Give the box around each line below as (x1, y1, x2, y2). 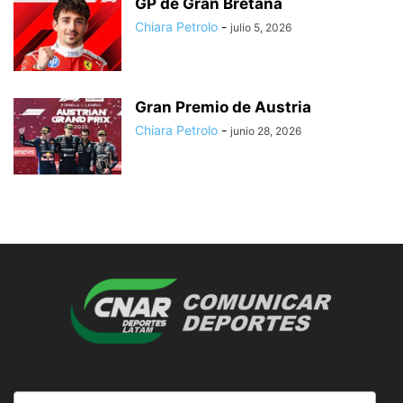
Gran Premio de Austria (135, 98, 311, 117)
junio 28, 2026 (230, 124, 301, 139)
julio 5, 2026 (230, 21, 291, 35)
